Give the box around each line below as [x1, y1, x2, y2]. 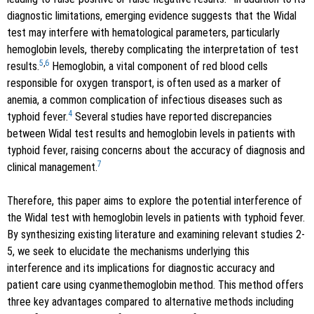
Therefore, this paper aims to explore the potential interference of [7, 193, 302, 207]
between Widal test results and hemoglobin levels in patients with [7, 126, 295, 140]
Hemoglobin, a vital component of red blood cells [49, 59, 268, 73]
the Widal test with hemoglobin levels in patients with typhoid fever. [7, 210, 305, 224]
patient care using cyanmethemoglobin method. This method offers [7, 278, 303, 292]
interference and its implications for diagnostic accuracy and [7, 261, 275, 275]
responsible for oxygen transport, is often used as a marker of [7, 76, 281, 90]
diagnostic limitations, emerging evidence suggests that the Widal [7, 8, 296, 22]
